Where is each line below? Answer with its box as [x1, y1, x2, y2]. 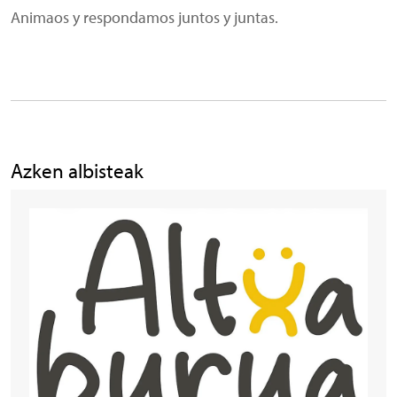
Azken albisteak [11, 156, 144, 183]
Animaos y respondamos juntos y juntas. [11, 5, 278, 27]
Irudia [28, 208, 64, 227]
